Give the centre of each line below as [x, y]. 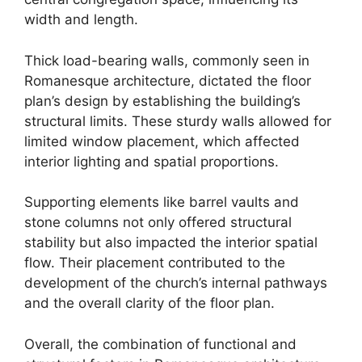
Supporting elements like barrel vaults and [162, 202]
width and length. [81, 19]
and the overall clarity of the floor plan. [149, 303]
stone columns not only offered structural [158, 222]
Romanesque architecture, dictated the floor [168, 80]
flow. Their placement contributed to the [155, 263]
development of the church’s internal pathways [176, 283]
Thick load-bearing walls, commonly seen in [167, 60]
